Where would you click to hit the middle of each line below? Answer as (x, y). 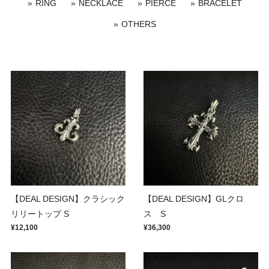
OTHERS (138, 24)
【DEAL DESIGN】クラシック (68, 199)
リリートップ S (40, 214)
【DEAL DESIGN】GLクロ (194, 199)
